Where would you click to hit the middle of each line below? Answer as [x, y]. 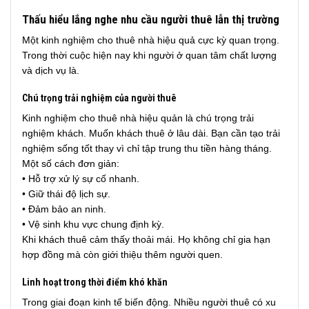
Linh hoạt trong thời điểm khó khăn [95, 282]
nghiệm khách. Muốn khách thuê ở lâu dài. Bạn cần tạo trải [151, 133]
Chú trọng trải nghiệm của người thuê [99, 98]
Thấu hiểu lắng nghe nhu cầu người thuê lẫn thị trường [151, 19]
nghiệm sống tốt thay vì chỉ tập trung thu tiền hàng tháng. [147, 149]
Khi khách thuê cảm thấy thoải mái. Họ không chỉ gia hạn [146, 240]
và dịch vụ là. [51, 70]
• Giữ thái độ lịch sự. [66, 194]
